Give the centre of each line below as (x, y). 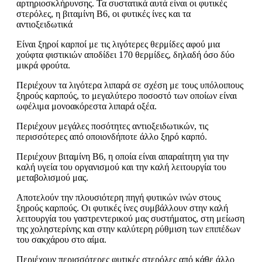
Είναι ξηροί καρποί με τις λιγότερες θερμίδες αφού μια (118, 44)
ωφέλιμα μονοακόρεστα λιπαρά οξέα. (87, 106)
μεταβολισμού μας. (52, 178)
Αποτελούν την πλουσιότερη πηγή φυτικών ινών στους (118, 198)
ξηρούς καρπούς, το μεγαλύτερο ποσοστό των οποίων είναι (127, 96)
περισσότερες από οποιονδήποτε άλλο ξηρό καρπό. (112, 137)
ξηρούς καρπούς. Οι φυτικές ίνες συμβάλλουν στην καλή (122, 208)
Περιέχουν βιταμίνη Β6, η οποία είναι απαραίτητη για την (123, 157)
